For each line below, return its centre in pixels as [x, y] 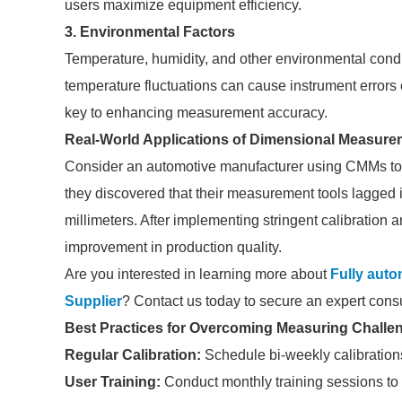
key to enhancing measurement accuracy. [196, 113]
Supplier [93, 301]
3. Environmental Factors [150, 32]
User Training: [113, 382]
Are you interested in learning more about [197, 274]
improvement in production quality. [173, 247]
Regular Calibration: [133, 355]
